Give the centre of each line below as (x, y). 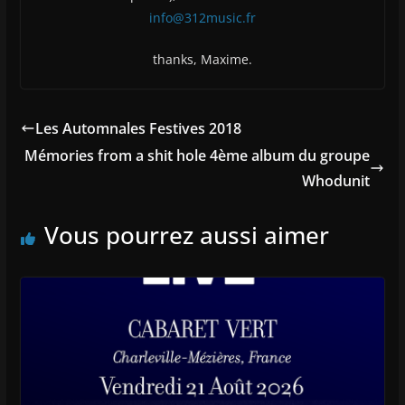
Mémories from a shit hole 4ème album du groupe (198, 156)
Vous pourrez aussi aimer (186, 235)
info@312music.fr (202, 18)
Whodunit (336, 181)
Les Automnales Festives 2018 (138, 129)
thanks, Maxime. (202, 60)
